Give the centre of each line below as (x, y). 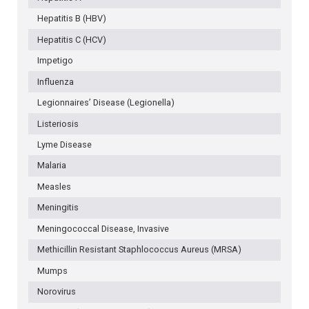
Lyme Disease (64, 145)
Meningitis (58, 208)
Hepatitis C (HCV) (71, 39)
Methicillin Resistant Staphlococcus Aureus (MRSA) (139, 250)
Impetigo (55, 61)
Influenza (55, 81)
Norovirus (56, 292)
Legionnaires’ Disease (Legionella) (106, 103)
